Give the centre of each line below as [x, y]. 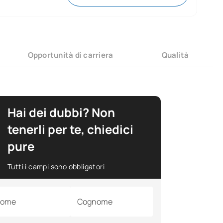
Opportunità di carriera [70, 55]
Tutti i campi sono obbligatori [56, 167]
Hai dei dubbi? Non [61, 112]
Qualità [175, 55]
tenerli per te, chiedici [70, 129]
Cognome [95, 202]
